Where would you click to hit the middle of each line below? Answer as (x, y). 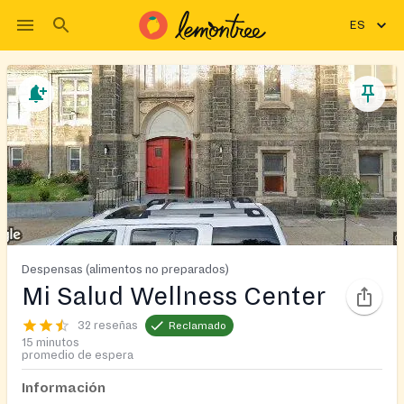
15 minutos (50, 343)
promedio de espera (78, 355)
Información (64, 388)
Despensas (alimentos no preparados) (125, 269)
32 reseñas (108, 326)
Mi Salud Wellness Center (174, 297)
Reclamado (197, 326)
